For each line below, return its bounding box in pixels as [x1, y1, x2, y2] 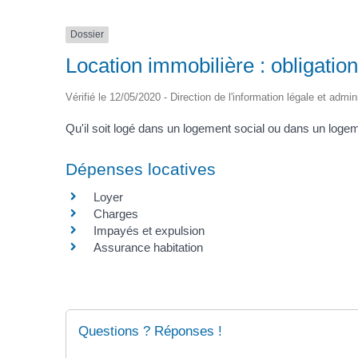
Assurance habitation [93, 241, 203, 254]
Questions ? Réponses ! [78, 324, 222, 340]
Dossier [70, 29, 104, 41]
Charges [93, 207, 138, 221]
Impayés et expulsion [93, 224, 205, 237]
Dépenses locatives [66, 160, 216, 178]
